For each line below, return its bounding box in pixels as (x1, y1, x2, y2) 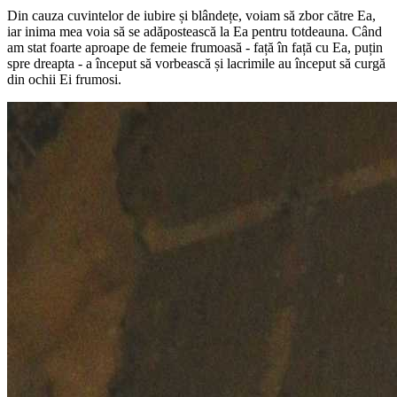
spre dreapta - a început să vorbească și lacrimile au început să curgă (7, 55, 385, 71)
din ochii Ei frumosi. (7, 71, 121, 87)
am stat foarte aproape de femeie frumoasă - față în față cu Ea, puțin (7, 39, 383, 55)
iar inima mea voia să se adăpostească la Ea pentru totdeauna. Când (7, 23, 382, 39)
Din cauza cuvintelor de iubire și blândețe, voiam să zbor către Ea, (7, 7, 376, 23)
